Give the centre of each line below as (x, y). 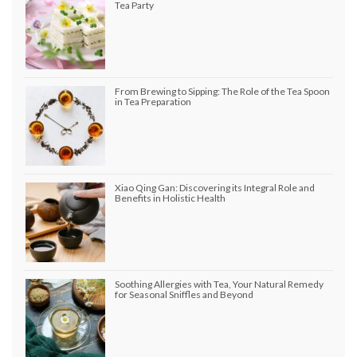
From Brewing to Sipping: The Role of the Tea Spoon (222, 92)
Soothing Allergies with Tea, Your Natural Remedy (219, 284)
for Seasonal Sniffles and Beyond (184, 295)
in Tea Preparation (153, 102)
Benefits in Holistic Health (170, 198)
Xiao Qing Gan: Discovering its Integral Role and (215, 188)
